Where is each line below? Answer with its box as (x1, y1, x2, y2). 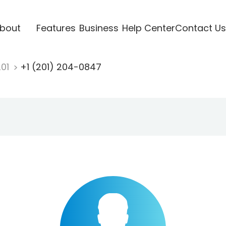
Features (36, 21, 76, 34)
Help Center (122, 21, 175, 34)
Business (79, 21, 119, 34)
